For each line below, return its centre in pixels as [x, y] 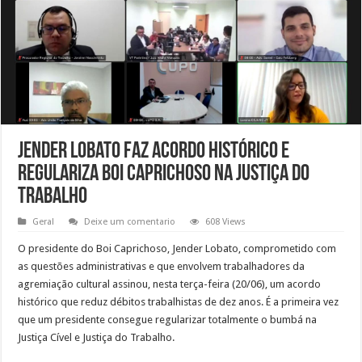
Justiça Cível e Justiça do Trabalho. [97, 338]
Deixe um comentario [130, 222]
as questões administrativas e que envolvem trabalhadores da [162, 267]
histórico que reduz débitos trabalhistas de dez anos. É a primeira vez [179, 302]
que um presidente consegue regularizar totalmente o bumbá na [168, 320]
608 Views [226, 222]
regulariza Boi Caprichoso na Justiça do [164, 175]
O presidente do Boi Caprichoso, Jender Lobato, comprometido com [177, 249]
